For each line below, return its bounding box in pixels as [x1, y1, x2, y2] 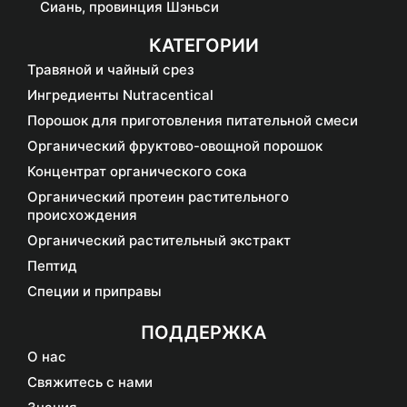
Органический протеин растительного [27, 188, 289, 206]
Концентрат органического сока [27, 163, 247, 181]
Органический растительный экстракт [27, 232, 291, 250]
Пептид [27, 257, 77, 275]
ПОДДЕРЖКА [141, 322, 266, 344]
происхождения [27, 206, 137, 224]
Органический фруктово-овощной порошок [27, 137, 323, 155]
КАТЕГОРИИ [148, 35, 259, 57]
